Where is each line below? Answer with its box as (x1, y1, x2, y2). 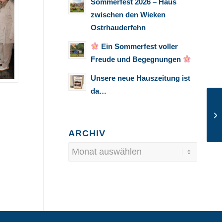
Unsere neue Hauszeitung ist (91, 74, 190, 82)
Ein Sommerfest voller (99, 42, 178, 51)
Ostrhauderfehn (91, 23, 146, 32)
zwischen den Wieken (91, 10, 166, 19)
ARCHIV (68, 128, 106, 138)
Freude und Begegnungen (91, 55, 183, 63)
